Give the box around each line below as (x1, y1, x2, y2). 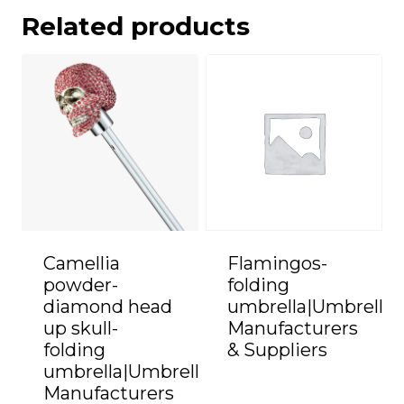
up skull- (43, 317, 118, 340)
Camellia (43, 252, 120, 275)
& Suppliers (227, 339, 327, 362)
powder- (43, 274, 118, 297)
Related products (22, 11, 250, 42)
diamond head (43, 296, 172, 318)
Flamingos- (227, 252, 327, 275)
